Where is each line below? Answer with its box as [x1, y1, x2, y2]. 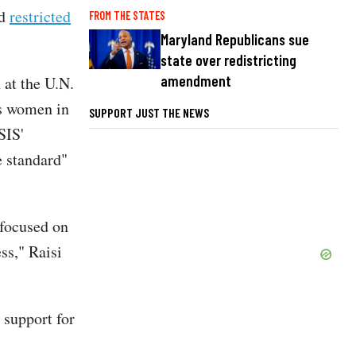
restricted [10, 6, 71, 28]
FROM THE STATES [89, 8, 165, 22]
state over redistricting [161, 50, 296, 69]
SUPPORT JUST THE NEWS [89, 104, 209, 120]
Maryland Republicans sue [161, 29, 309, 48]
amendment [161, 71, 231, 90]
